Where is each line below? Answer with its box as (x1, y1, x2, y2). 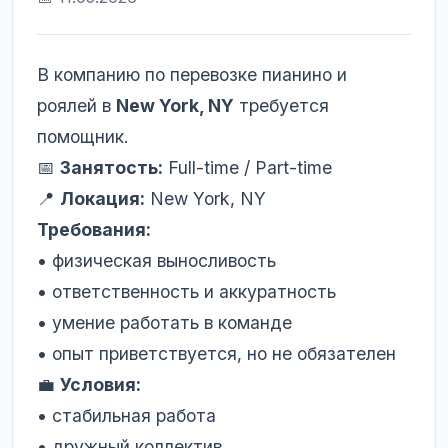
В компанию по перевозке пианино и (37, 64, 347, 85)
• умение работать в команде (37, 312, 292, 333)
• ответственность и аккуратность (37, 281, 336, 302)
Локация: (60, 188, 145, 209)
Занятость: (60, 157, 163, 178)
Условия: (60, 374, 141, 395)
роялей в (37, 95, 116, 116)
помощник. (37, 126, 129, 147)
